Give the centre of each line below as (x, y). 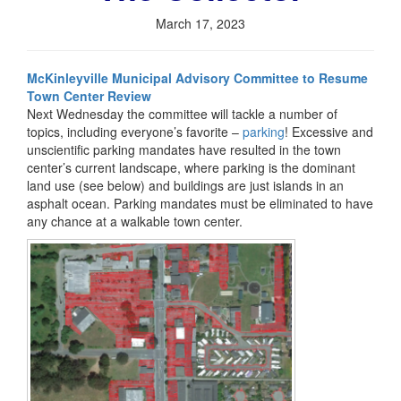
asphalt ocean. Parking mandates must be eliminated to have (200, 204)
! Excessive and (329, 132)
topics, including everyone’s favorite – (135, 132)
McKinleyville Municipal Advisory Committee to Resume (197, 78)
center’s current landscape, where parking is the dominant (191, 168)
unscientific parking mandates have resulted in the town (184, 150)
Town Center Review (89, 96)
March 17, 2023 (200, 24)
